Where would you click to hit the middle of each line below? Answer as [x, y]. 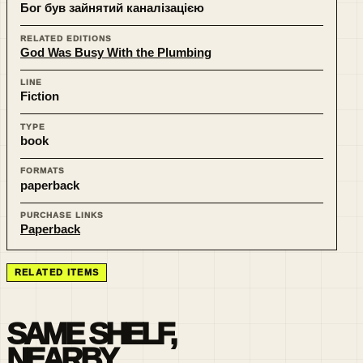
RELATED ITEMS [57, 273]
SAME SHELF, [91, 334]
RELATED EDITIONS [66, 38]
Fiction [40, 96]
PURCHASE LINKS [62, 215]
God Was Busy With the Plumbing [116, 52]
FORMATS [43, 171]
